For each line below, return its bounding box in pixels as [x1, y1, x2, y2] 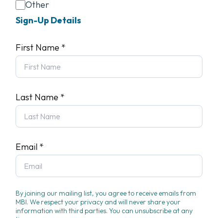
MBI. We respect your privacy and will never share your [16, 198, 181, 206]
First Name [16, 42, 61, 53]
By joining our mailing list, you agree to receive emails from [16, 189, 196, 198]
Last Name [16, 91, 60, 103]
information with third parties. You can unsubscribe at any [16, 206, 193, 215]
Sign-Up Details [16, 15, 81, 26]
